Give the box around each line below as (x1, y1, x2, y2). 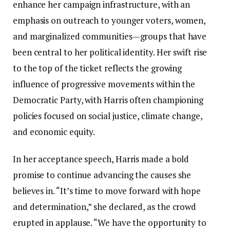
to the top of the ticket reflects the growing (13, 62, 182, 74)
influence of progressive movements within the (13, 78, 196, 90)
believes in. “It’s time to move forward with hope (13, 184, 201, 197)
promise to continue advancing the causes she (13, 168, 191, 181)
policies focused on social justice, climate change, (13, 109, 202, 122)
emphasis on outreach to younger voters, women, (13, 14, 206, 26)
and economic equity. (13, 125, 95, 138)
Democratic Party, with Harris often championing (13, 93, 204, 106)
